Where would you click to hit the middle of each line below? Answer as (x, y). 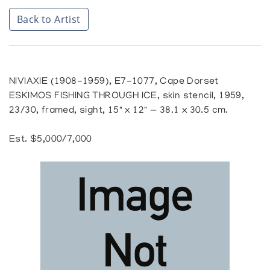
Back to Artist (49, 20)
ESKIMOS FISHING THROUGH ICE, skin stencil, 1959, (127, 97)
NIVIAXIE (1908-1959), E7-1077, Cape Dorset (114, 82)
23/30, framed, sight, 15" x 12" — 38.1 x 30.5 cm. (119, 111)
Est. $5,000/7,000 (51, 140)
